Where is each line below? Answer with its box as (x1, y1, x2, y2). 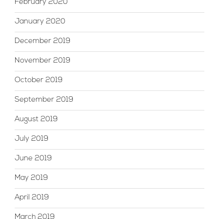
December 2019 (15, 38, 70, 45)
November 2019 (15, 57, 70, 65)
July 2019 (15, 135, 48, 143)
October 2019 (15, 77, 63, 85)
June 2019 (15, 155, 52, 163)
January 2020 (15, 18, 66, 26)
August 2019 (15, 116, 58, 124)
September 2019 (15, 96, 73, 104)
